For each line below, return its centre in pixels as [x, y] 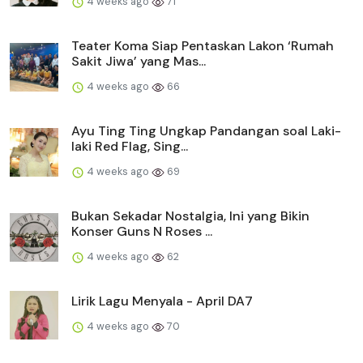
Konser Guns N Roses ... [142, 231]
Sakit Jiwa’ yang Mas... [139, 61]
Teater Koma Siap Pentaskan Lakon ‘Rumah [203, 45]
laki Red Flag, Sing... [130, 146]
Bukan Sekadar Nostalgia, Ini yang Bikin [190, 216]
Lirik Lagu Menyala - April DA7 [162, 301]
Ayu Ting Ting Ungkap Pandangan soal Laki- [206, 130]
